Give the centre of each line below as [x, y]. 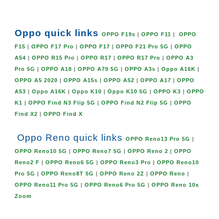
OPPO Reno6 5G [70, 163]
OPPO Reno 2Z [122, 174]
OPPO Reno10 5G [41, 151]
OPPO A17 [156, 80]
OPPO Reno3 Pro [126, 163]
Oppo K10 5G [128, 92]
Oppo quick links [58, 33]
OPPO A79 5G [98, 69]
